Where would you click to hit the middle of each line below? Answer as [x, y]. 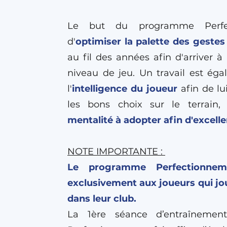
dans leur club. [102, 199]
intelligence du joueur [125, 89]
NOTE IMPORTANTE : [116, 152]
